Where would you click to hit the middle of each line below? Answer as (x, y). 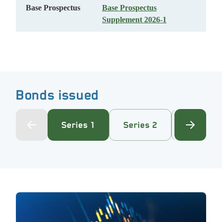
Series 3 (203, 125)
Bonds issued (58, 95)
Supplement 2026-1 (134, 20)
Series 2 (140, 125)
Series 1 (78, 125)
